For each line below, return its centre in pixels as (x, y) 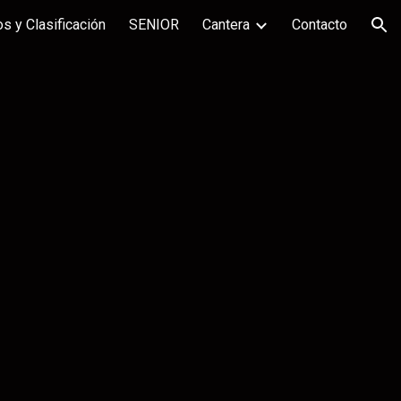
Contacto (320, 25)
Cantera (226, 25)
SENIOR (154, 25)
